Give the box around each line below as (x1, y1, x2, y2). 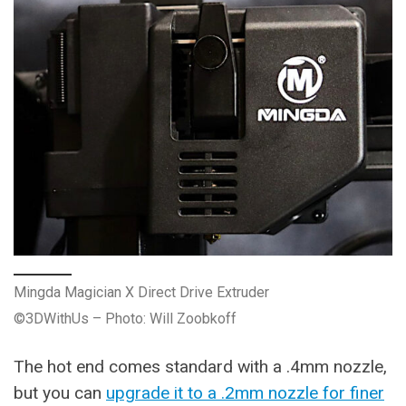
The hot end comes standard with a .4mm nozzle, (14, 355, 387, 377)
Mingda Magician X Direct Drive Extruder (14, 283, 269, 301)
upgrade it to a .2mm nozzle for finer (106, 382, 384, 403)
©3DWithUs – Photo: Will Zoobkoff (14, 309, 237, 327)
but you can (14, 382, 106, 403)
